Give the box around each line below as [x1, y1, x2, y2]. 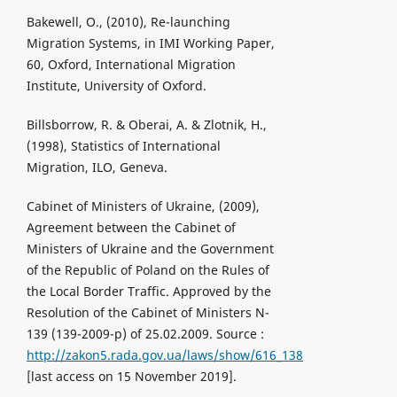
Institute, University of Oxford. [26, 76, 206, 94]
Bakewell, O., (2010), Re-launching [26, 12, 230, 30]
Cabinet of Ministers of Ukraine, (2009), [26, 198, 260, 214]
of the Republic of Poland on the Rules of [26, 261, 269, 278]
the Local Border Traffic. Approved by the [26, 283, 271, 300]
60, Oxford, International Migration [26, 55, 236, 73]
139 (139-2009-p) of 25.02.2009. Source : [26, 325, 264, 342]
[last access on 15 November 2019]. [26, 368, 237, 385]
